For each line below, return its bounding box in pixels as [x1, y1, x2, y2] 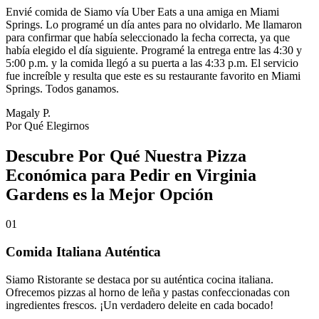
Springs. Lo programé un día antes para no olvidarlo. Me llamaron [6, 18, 302, 31]
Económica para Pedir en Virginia [6, 165, 256, 184]
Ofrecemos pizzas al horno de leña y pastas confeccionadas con [6, 286, 290, 298]
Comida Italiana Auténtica [6, 244, 161, 260]
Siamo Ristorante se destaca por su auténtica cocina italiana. [6, 273, 273, 286]
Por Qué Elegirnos [6, 119, 89, 132]
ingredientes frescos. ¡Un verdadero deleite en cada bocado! [6, 298, 273, 311]
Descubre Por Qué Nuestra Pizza [6, 146, 246, 165]
